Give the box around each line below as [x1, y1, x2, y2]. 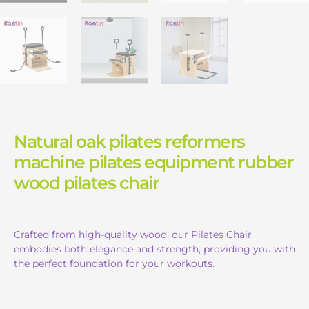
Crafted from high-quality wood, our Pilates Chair [14, 228, 252, 241]
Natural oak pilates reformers [14, 130, 245, 152]
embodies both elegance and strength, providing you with [14, 242, 295, 255]
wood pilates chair [14, 172, 159, 193]
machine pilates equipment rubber [14, 151, 293, 172]
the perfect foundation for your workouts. [14, 257, 215, 270]
